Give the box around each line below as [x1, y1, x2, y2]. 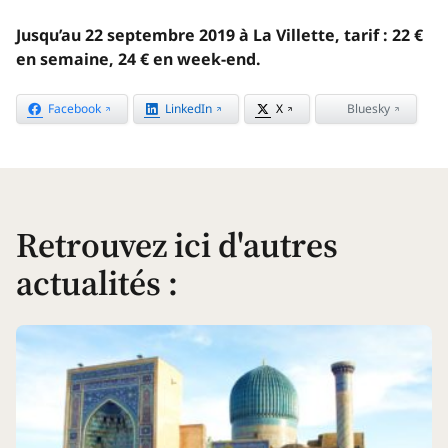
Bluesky [347, 100, 390, 118]
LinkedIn [165, 100, 212, 118]
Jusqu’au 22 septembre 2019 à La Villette [16, 24, 335, 47]
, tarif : [335, 24, 392, 47]
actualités [16, 258, 161, 307]
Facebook [48, 100, 101, 118]
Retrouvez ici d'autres [16, 220, 338, 269]
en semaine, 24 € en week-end [16, 48, 256, 71]
